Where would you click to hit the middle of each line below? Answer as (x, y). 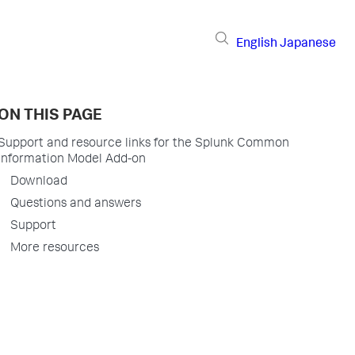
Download (39, 182)
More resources (55, 249)
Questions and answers (76, 204)
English (257, 44)
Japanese (308, 44)
